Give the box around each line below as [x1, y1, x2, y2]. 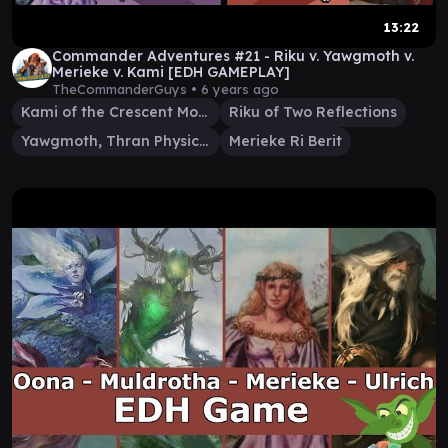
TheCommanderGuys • [52, 81, 201, 97]
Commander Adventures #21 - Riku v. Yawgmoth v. [52, 47, 414, 65]
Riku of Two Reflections [229, 103, 397, 121]
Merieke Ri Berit [229, 132, 342, 150]
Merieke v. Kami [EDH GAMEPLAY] [52, 63, 290, 81]
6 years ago [201, 81, 279, 97]
